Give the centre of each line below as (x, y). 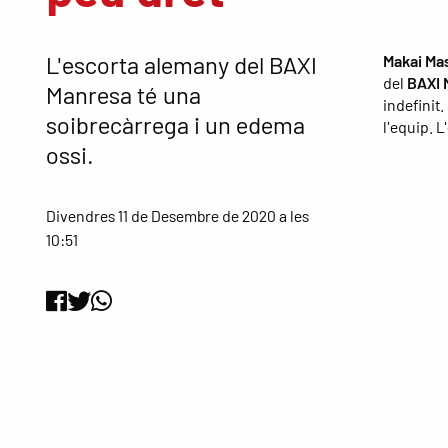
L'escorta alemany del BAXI (182, 65)
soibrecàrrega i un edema (176, 125)
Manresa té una (124, 95)
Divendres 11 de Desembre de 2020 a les (178, 215)
